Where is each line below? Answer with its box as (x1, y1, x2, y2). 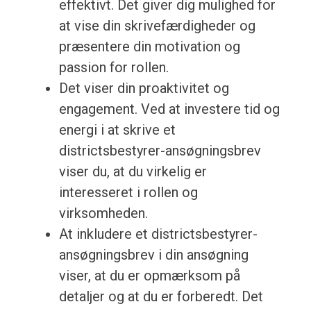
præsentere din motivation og (58, 38, 240, 56)
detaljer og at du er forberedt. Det (58, 288, 263, 305)
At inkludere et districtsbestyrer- (58, 226, 258, 243)
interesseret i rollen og (58, 184, 198, 201)
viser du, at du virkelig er (58, 163, 207, 180)
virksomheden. (58, 205, 148, 222)
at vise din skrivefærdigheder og (58, 17, 255, 35)
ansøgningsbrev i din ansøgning (58, 246, 249, 264)
